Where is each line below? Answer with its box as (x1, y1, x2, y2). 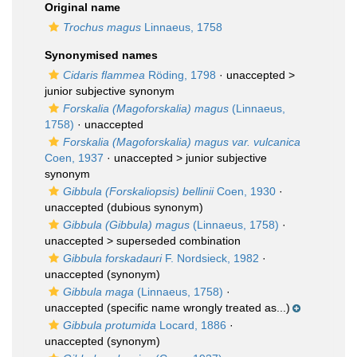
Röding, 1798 (145, 69, 216, 81)
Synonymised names (45, 49, 158, 61)
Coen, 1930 (214, 185, 276, 198)
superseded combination (116, 234, 241, 247)
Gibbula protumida (63, 319, 156, 331)
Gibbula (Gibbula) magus (63, 218, 190, 231)
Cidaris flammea (63, 69, 145, 81)
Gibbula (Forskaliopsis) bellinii (63, 185, 214, 198)
